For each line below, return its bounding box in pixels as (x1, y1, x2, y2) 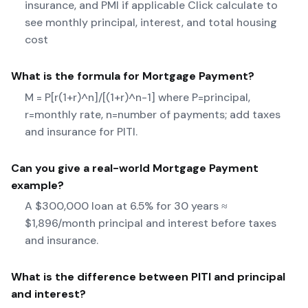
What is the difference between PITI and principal (11, 269, 285, 285)
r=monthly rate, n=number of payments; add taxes (25, 107, 280, 122)
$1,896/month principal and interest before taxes (25, 216, 276, 231)
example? (11, 177, 64, 192)
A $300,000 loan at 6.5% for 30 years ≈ (25, 199, 228, 214)
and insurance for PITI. (25, 124, 137, 139)
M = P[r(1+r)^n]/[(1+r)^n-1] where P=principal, (25, 89, 250, 104)
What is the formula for (11, 68, 142, 83)
